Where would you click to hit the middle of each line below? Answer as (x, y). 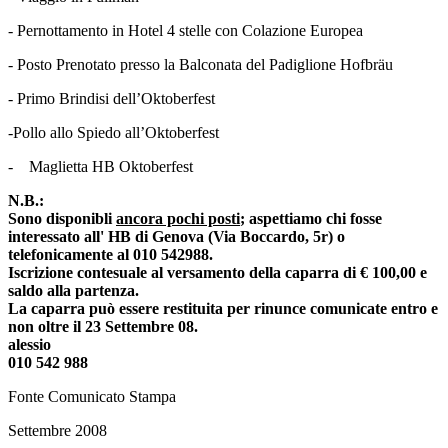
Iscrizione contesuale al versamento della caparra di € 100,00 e (217, 272)
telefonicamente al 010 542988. (110, 254)
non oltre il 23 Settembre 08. (103, 326)
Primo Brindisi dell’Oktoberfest (116, 98)
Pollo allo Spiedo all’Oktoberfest (116, 132)
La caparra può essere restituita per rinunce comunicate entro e (223, 308)
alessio (29, 344)
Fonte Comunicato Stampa (92, 396)
